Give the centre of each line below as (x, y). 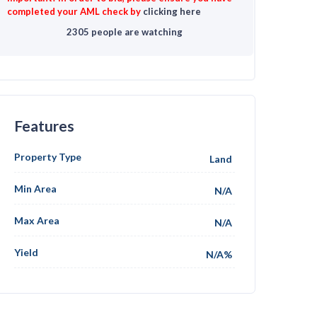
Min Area (35, 189)
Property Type (48, 157)
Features (44, 126)
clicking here (172, 11)
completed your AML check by (75, 11)
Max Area (37, 221)
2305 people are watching (125, 31)
